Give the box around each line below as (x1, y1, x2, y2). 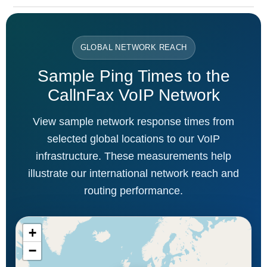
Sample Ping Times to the (37, 66, 230, 85)
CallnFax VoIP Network (47, 85, 220, 104)
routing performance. (84, 184, 183, 197)
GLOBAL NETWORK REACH (80, 42, 187, 52)
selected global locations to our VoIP (47, 132, 220, 145)
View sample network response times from (33, 115, 234, 128)
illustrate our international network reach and (28, 167, 239, 179)
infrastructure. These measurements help (36, 150, 231, 162)
